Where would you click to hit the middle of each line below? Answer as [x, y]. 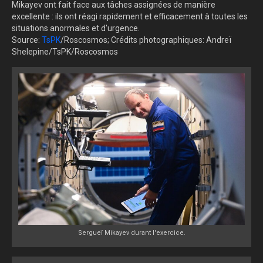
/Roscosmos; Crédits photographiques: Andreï [146, 40]
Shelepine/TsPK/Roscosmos [65, 52]
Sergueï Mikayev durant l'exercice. [131, 232]
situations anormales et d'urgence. [76, 28]
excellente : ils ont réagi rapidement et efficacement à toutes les [130, 17]
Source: [27, 40]
